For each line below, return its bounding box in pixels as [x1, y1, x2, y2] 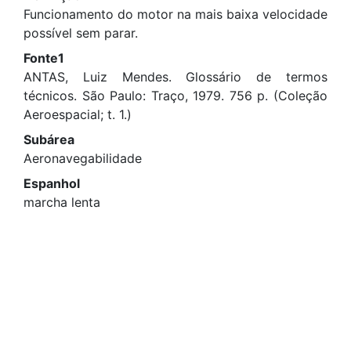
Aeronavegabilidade [24, 150, 142, 166]
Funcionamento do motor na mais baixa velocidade [24, 6, 327, 22]
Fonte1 [24, 50, 64, 66]
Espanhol [24, 175, 80, 191]
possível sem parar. [24, 25, 138, 41]
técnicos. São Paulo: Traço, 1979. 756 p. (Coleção [24, 88, 327, 103]
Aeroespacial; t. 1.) [24, 107, 132, 122]
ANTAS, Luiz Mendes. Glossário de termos [24, 69, 327, 85]
